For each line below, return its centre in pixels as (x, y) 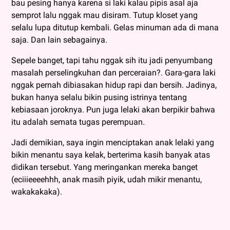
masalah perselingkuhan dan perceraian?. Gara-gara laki (113, 72)
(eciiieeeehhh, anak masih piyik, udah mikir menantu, (107, 179)
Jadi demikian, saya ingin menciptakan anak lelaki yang (113, 142)
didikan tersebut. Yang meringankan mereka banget (104, 167)
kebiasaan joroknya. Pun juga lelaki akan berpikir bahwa (113, 109)
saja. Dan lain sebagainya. (59, 40)
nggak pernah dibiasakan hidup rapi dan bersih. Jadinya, (114, 85)
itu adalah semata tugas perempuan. (78, 122)
